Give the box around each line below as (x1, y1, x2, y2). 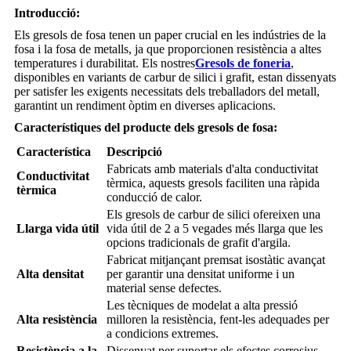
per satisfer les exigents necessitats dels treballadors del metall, (14, 85, 320, 99)
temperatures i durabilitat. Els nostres (14, 56, 195, 71)
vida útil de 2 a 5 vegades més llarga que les (107, 222, 323, 236)
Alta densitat (16, 267, 84, 281)
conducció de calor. (107, 190, 202, 204)
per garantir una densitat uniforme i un (107, 267, 295, 281)
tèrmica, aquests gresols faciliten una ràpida (107, 176, 320, 190)
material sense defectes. (107, 281, 222, 295)
